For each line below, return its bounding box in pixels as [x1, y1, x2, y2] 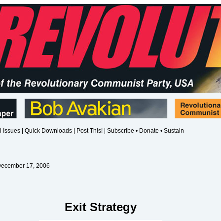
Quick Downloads [25, 127, 72, 134]
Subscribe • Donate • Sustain [107, 127, 184, 134]
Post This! [76, 127, 103, 134]
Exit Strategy [65, 200, 137, 214]
